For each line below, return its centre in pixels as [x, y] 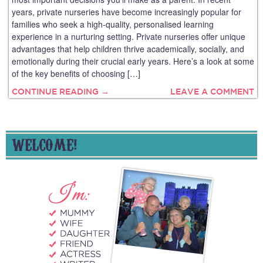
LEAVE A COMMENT [212, 91]
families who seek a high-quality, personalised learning [113, 24]
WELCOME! [44, 143]
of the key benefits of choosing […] [76, 73]
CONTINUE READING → [60, 91]
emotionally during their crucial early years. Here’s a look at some [133, 61]
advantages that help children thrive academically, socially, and [128, 48]
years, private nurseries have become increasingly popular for [127, 11]
